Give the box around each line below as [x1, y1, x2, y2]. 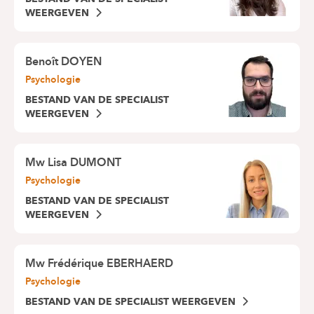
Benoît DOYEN [25, 52, 102, 71]
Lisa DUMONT [48, 153, 121, 172]
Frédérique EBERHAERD [48, 254, 173, 273]
